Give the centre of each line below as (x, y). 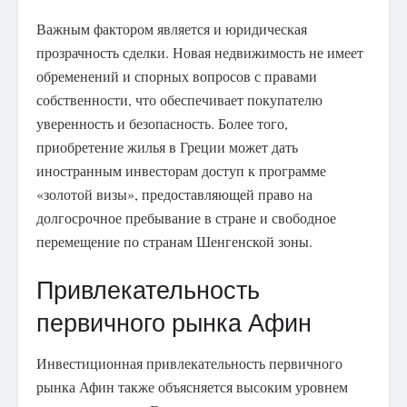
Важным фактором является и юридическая (172, 29)
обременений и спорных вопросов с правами (177, 76)
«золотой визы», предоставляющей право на (174, 194)
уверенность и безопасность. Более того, (162, 124)
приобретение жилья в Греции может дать (167, 147)
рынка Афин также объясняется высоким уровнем (192, 387)
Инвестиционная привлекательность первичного (189, 363)
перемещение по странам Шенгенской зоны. (174, 242)
